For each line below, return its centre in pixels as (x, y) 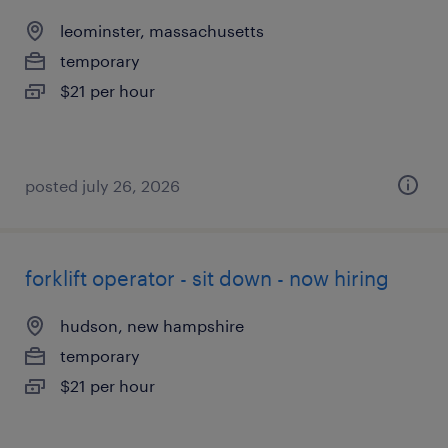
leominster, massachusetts (162, 30)
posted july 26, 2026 (102, 185)
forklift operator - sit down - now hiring (207, 278)
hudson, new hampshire (152, 325)
